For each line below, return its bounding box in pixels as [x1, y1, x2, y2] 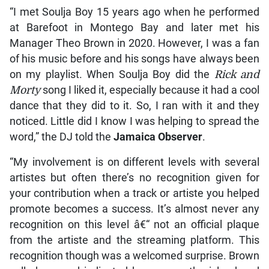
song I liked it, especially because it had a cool [40, 83, 260, 96]
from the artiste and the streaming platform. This [9, 234, 260, 246]
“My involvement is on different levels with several [9, 156, 260, 168]
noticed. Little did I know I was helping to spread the [9, 115, 260, 127]
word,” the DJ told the [9, 130, 113, 143]
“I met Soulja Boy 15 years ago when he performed [9, 5, 260, 18]
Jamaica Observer [113, 130, 202, 143]
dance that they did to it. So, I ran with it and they [9, 99, 260, 112]
